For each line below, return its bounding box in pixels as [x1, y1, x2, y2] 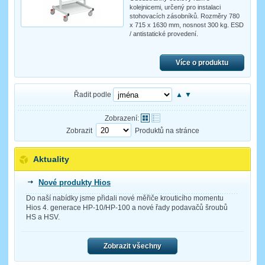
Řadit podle [73, 90, 111, 99]
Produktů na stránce [134, 126, 199, 135]
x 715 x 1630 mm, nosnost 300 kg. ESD [129, 21, 244, 28]
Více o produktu [175, 58, 228, 67]
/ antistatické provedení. [129, 30, 198, 37]
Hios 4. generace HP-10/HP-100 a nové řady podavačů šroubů [26, 203, 228, 212]
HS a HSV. [26, 212, 60, 221]
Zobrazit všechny [104, 241, 161, 250]
